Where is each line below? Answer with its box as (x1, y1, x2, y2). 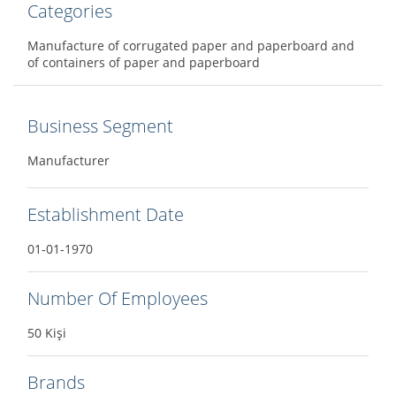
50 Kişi (27, 324, 66, 342)
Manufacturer (27, 152, 110, 170)
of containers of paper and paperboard (27, 54, 260, 72)
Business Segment (27, 114, 173, 139)
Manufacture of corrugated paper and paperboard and (27, 37, 354, 55)
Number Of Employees (27, 286, 208, 311)
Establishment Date (27, 202, 184, 227)
